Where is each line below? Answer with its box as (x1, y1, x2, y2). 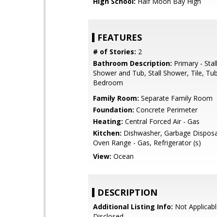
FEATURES (97, 31, 142, 43)
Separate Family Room (139, 93, 213, 103)
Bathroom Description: (93, 59, 172, 68)
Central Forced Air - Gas (123, 117, 200, 126)
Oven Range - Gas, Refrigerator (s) (93, 138, 201, 147)
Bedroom (93, 78, 123, 87)
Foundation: (93, 105, 134, 114)
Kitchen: (93, 128, 122, 138)
